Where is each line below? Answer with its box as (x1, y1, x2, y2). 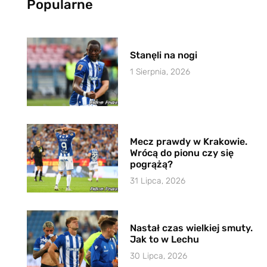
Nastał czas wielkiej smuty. (130, 222, 253, 234)
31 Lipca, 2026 (130, 175, 186, 186)
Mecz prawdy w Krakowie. (130, 135, 248, 147)
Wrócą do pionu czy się (130, 147, 234, 159)
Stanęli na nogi (130, 49, 198, 61)
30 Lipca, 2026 (130, 250, 188, 261)
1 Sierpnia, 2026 (130, 66, 191, 77)
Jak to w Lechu (130, 233, 200, 245)
